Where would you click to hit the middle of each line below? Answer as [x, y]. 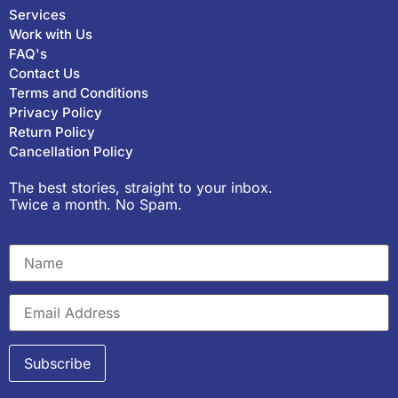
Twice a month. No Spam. [96, 205]
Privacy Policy [56, 113]
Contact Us [44, 74]
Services [37, 15]
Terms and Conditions [79, 93]
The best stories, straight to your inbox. [141, 188]
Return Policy [52, 132]
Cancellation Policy [71, 152]
